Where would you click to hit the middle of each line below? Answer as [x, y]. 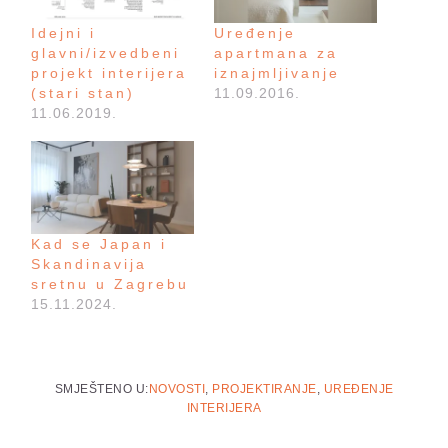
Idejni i [64, 32]
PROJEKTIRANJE [264, 388]
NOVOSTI [176, 388]
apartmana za [276, 52]
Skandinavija [89, 263]
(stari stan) [83, 92]
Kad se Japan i [99, 243]
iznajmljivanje [277, 72]
